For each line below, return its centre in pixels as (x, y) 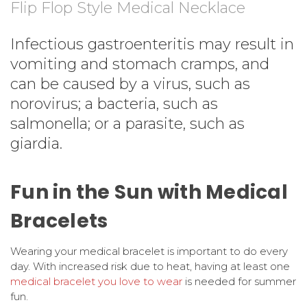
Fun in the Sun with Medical (149, 192)
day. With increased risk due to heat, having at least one (150, 266)
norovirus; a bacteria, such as (114, 103)
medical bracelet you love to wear (96, 281)
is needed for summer (239, 281)
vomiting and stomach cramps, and (140, 64)
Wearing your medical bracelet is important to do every (149, 251)
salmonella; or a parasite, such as (127, 123)
